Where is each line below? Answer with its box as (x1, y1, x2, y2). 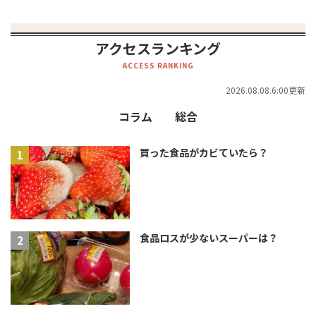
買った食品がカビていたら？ (139, 145, 268, 160)
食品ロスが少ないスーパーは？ (139, 231, 278, 245)
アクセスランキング (95, 37, 221, 59)
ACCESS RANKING (122, 59, 194, 71)
